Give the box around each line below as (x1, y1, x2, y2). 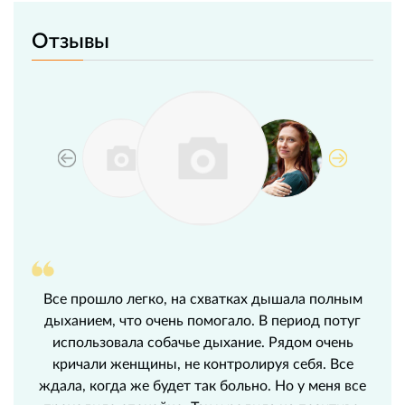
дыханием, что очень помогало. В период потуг (44, 311, 361, 329)
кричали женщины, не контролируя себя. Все (52, 354, 353, 372)
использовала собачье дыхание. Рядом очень (52, 333, 353, 351)
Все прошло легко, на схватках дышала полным (42, 289, 363, 307)
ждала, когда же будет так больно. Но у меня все (39, 376, 366, 394)
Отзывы (32, 27, 109, 53)
